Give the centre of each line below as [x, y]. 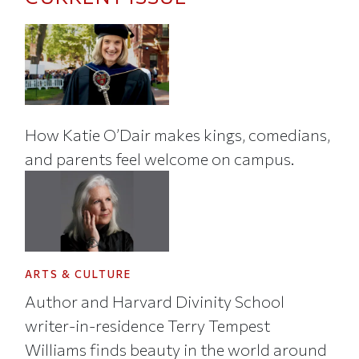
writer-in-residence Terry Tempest [148, 325]
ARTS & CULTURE [79, 274]
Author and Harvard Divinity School [155, 301]
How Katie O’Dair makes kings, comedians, [178, 134]
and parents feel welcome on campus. [160, 158]
